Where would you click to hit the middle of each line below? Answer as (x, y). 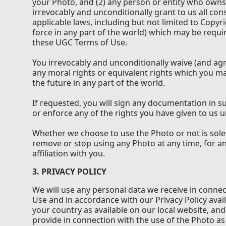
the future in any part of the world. (99, 82)
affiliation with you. (69, 153)
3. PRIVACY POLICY (69, 171)
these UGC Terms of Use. (80, 42)
